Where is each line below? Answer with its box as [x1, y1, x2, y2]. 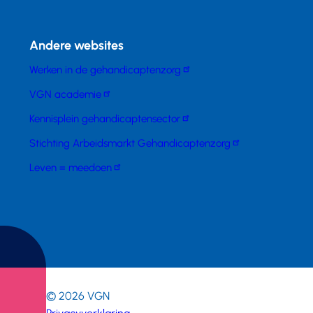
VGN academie [29, 87, 102, 101]
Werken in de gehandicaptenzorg [29, 63, 182, 76]
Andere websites [29, 38, 124, 54]
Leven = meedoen [29, 161, 112, 174]
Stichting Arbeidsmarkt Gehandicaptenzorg [29, 136, 231, 150]
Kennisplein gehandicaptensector [29, 112, 181, 125]
